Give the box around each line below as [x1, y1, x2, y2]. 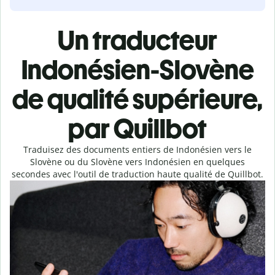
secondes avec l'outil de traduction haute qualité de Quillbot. [12, 168, 263, 180]
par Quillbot [68, 112, 207, 145]
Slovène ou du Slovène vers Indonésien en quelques [30, 156, 245, 168]
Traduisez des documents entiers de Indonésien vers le [23, 144, 252, 155]
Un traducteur [58, 24, 217, 56]
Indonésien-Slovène [21, 53, 254, 86]
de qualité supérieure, [12, 83, 263, 115]
